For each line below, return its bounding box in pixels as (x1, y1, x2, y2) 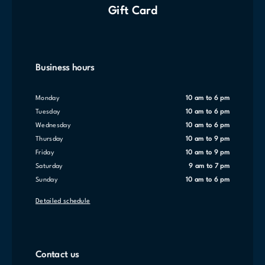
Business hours (35, 64, 95, 73)
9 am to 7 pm (193, 163, 230, 170)
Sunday (39, 177, 58, 183)
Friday (38, 150, 54, 156)
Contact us (35, 251, 79, 260)
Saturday (39, 163, 63, 170)
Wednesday (41, 122, 71, 129)
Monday (41, 95, 60, 102)
